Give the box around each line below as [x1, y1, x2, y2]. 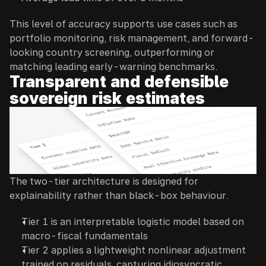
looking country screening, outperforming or [9, 46, 214, 58]
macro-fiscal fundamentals [21, 230, 148, 242]
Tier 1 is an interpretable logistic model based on [21, 216, 244, 227]
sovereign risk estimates [9, 89, 205, 107]
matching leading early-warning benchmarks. [9, 61, 217, 72]
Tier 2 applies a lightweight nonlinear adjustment [21, 244, 246, 256]
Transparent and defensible [9, 72, 229, 91]
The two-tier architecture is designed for [9, 175, 198, 187]
